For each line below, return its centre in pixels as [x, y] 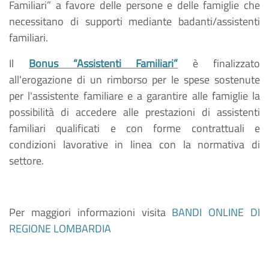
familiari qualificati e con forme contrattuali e [134, 128]
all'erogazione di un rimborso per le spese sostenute [134, 80]
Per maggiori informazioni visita [91, 212]
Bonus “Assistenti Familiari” [103, 63]
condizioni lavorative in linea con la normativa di [134, 144]
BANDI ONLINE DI [216, 212]
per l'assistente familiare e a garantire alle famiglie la [134, 96]
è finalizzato [219, 63]
